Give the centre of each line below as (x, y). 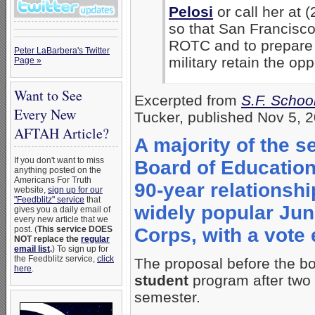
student (161, 281)
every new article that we (61, 219)
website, (31, 190)
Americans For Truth (53, 180)
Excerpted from (188, 101)
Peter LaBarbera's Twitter (62, 51)
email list (32, 249)
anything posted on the (58, 170)
